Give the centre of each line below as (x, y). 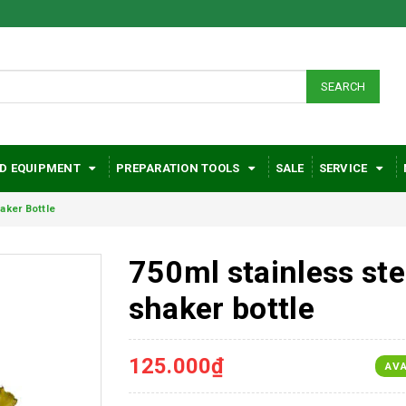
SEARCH (343, 86)
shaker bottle (221, 308)
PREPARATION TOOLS (179, 168)
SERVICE (344, 168)
